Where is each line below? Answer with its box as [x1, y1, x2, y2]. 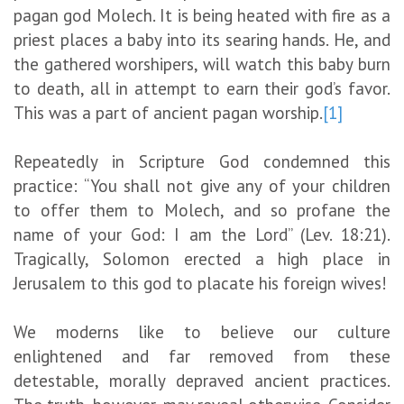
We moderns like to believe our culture [14, 320, 390, 343]
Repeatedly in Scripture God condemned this [14, 150, 390, 172]
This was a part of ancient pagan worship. [14, 101, 323, 124]
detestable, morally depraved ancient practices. [14, 369, 390, 391]
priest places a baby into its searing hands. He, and [14, 28, 390, 50]
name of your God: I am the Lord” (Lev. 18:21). [14, 223, 390, 245]
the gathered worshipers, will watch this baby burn [14, 52, 390, 75]
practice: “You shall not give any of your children [14, 174, 390, 197]
